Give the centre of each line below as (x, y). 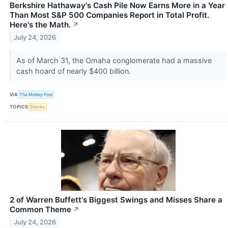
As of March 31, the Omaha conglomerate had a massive (114, 60)
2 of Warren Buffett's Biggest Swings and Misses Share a (116, 200)
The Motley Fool (36, 95)
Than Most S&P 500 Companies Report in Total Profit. (109, 15)
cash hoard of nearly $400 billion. (74, 71)
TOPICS (19, 107)
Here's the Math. (40, 24)
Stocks (38, 107)
